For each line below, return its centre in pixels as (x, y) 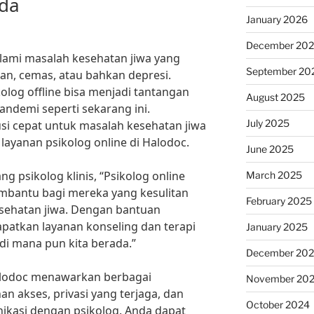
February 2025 (279, 201)
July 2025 (267, 123)
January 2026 (277, 19)
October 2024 (278, 305)
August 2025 (275, 97)
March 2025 (274, 175)
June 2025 (269, 149)
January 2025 (277, 227)
